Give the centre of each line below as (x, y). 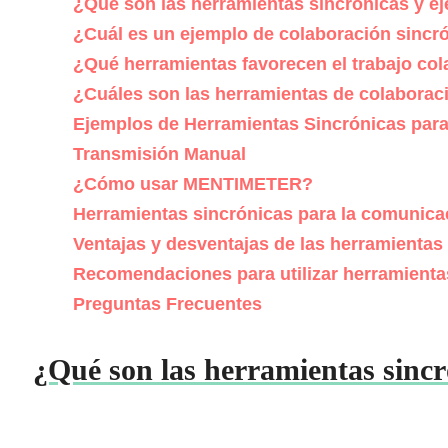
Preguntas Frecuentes (167, 304)
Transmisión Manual (159, 154)
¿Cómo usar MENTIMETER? (193, 184)
